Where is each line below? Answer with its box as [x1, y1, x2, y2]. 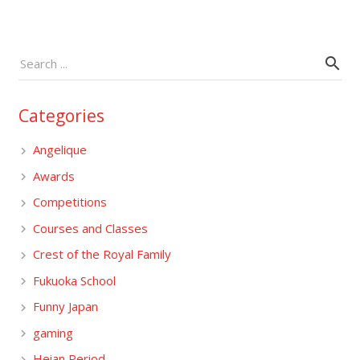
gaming [32, 324, 73, 341]
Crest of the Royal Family [32, 246, 171, 262]
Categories [18, 104, 104, 127]
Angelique [32, 141, 87, 157]
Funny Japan [32, 298, 98, 314]
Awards [32, 167, 75, 184]
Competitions [32, 194, 107, 210]
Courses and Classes [32, 219, 148, 236]
